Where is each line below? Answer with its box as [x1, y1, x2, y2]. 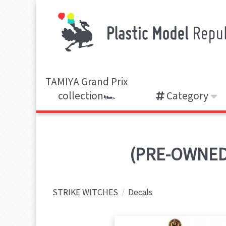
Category [164, 88, 208, 102]
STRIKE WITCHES [52, 186, 118, 198]
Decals [128, 186, 153, 198]
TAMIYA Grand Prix [45, 74, 128, 88]
